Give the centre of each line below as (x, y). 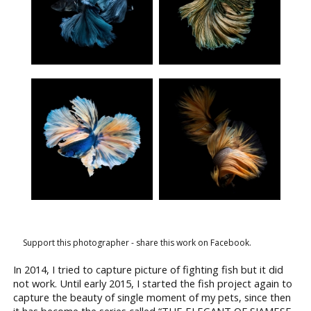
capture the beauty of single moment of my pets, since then (152, 297)
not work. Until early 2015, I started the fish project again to (153, 283)
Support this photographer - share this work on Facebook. (137, 242)
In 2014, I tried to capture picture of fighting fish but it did (148, 269)
